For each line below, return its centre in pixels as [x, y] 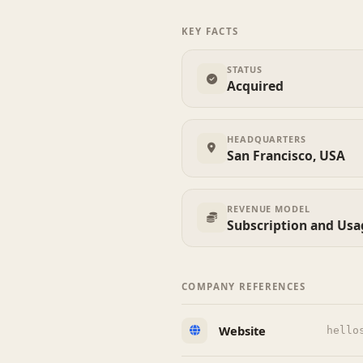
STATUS [245, 70]
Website [242, 330]
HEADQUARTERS [267, 139]
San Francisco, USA [286, 155]
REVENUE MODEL [269, 208]
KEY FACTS [210, 32]
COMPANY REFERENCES [243, 286]
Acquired [256, 86]
